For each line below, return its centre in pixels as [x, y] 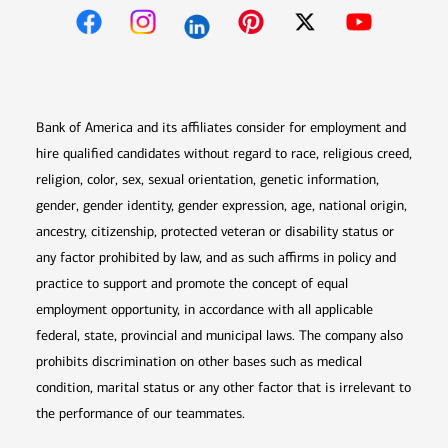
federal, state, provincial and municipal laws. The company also [219, 336]
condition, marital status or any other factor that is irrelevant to [223, 388]
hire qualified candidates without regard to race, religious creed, [224, 154]
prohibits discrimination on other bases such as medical [199, 362]
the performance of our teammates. [140, 414]
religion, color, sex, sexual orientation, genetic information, [207, 180]
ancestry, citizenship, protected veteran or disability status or [215, 232]
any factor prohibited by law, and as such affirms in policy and [216, 258]
